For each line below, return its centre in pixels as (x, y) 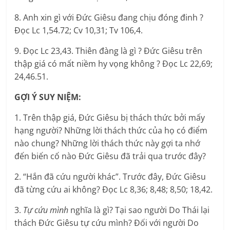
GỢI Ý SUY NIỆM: (48, 97)
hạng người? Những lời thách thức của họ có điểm (111, 131)
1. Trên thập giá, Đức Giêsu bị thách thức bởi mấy (110, 118)
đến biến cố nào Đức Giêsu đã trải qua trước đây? (110, 156)
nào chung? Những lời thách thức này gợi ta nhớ (108, 143)
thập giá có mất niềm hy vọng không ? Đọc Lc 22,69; (114, 64)
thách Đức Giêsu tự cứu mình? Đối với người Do (107, 223)
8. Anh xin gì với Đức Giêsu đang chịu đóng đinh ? (109, 18)
